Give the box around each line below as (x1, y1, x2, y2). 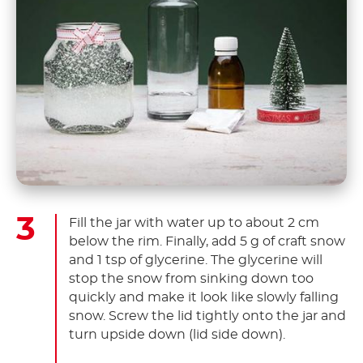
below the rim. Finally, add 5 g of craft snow (69, 235, 345, 249)
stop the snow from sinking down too (69, 272, 314, 286)
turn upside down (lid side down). (69, 328, 285, 342)
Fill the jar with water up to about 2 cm (69, 216, 319, 230)
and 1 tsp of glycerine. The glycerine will (69, 254, 322, 267)
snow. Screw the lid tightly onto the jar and (69, 310, 346, 323)
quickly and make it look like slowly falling (69, 291, 339, 305)
